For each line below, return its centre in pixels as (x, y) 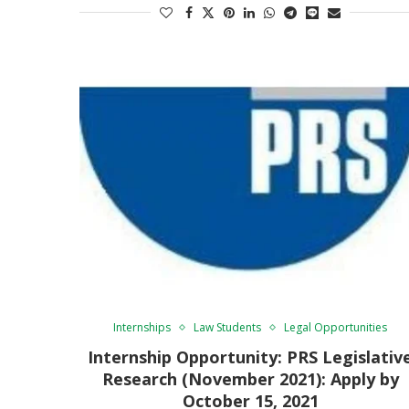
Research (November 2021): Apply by (250, 378)
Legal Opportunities (336, 327)
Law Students (228, 327)
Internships (142, 327)
